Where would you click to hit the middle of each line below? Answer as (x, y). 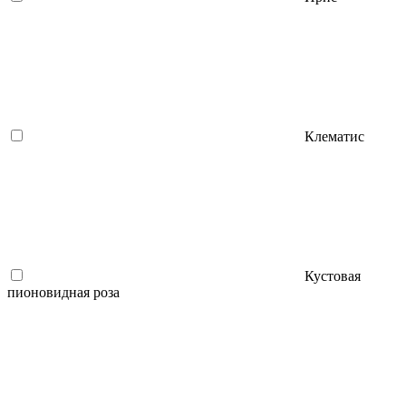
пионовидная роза (63, 292)
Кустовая (333, 275)
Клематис (334, 136)
